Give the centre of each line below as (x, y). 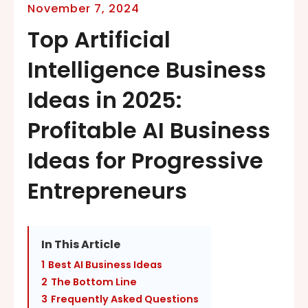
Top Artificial (99, 39)
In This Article (81, 244)
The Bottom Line (94, 282)
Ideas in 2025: (105, 100)
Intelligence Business (147, 69)
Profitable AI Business (149, 130)
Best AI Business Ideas (105, 264)
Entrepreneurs (107, 190)
